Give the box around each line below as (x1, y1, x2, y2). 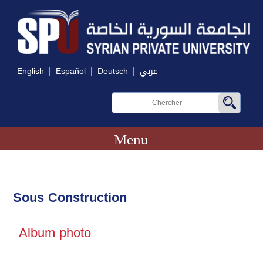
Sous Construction (13, 185, 127, 211)
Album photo (19, 220, 92, 246)
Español (56, 63, 86, 80)
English (17, 63, 45, 80)
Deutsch (97, 63, 129, 80)
